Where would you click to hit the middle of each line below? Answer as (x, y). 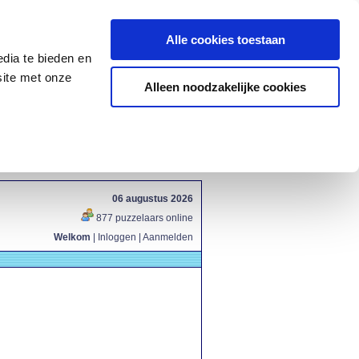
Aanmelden (168, 237)
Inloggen (117, 237)
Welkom (72, 237)
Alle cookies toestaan (225, 40)
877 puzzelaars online (143, 218)
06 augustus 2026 (153, 199)
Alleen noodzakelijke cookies (225, 87)
